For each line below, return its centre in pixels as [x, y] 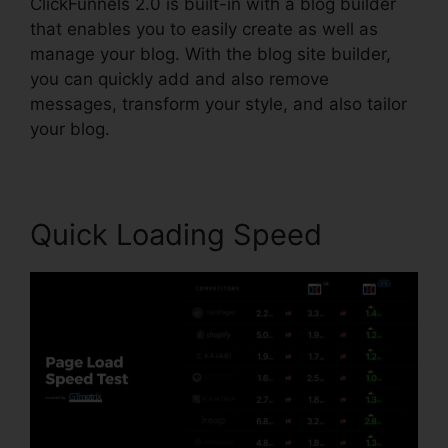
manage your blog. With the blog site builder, [210, 53]
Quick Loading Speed [176, 234]
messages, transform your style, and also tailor [218, 103]
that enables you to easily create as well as [204, 28]
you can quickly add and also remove [179, 78]
